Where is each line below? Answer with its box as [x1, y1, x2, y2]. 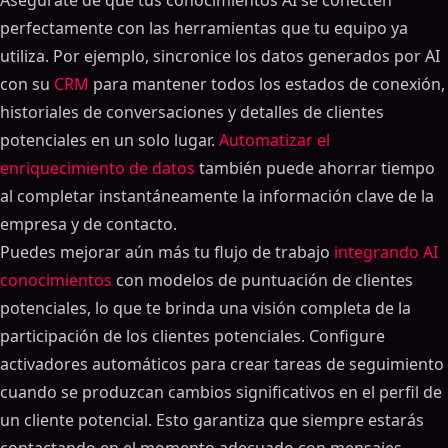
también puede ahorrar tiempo [195, 157, 435, 179]
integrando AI [334, 241, 438, 263]
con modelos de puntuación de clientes [112, 269, 413, 291]
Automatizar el [219, 129, 330, 151]
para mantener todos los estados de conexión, [89, 73, 445, 95]
